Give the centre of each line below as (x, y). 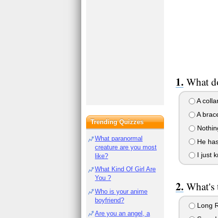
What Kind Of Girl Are (126, 169)
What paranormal (119, 138)
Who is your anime (121, 191)
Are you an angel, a (123, 213)
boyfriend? (110, 200)
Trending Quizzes (117, 122)
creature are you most (126, 147)
